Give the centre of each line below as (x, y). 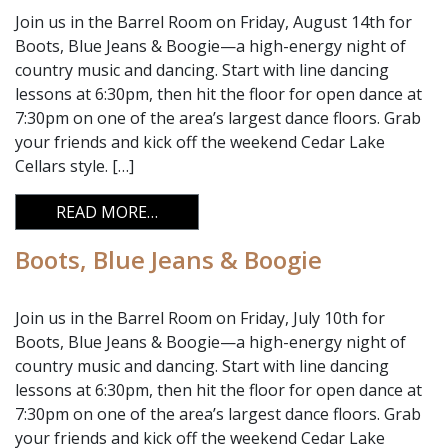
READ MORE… (107, 212)
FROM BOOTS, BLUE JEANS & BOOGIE (298, 211)
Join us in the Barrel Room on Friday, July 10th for (200, 318)
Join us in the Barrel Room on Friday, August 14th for (213, 22)
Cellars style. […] (74, 166)
